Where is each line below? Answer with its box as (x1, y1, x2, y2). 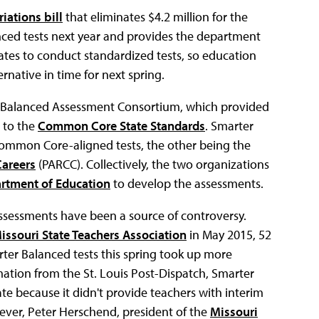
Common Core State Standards (38, 117, 205, 134)
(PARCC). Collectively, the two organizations (36, 155, 269, 172)
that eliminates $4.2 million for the (63, 8, 248, 25)
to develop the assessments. (110, 174, 263, 192)
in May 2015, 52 (187, 226, 271, 243)
